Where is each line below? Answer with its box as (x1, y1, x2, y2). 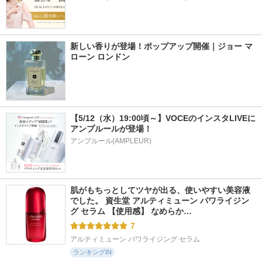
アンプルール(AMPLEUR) (70, 137, 151, 145)
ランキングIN (73, 249, 112, 256)
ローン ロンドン (70, 52, 130, 61)
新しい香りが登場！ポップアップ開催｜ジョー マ (70, 42, 253, 51)
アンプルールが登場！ (70, 124, 152, 133)
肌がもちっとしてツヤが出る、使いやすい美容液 (70, 185, 250, 195)
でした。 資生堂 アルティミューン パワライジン (70, 196, 249, 205)
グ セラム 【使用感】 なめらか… (70, 206, 192, 216)
